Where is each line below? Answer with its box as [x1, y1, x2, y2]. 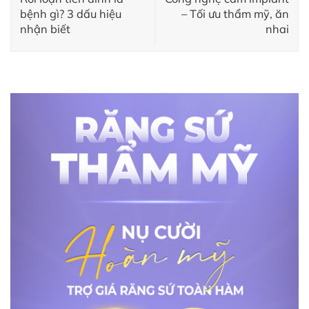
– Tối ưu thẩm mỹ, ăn [181, 6, 289, 21]
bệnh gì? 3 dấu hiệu [20, 6, 121, 21]
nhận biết [20, 21, 70, 36]
